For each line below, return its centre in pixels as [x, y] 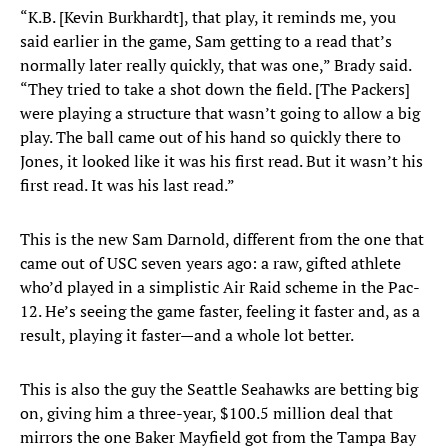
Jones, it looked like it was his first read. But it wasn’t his [221, 161]
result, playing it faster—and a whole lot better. [187, 335]
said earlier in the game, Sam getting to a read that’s [206, 41]
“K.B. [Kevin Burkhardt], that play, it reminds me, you [208, 17]
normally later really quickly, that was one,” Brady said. [215, 65]
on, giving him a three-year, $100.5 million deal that [206, 413]
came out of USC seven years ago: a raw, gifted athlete [210, 263]
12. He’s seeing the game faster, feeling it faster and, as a [220, 311]
